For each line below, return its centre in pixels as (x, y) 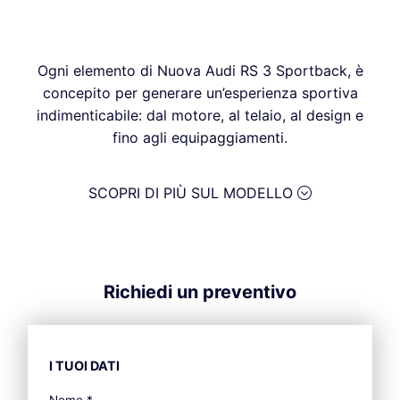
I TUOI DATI (84, 366)
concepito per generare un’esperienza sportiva (200, 93)
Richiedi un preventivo (200, 292)
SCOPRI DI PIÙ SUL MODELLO (193, 193)
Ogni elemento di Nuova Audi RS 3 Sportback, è (200, 71)
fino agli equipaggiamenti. (200, 138)
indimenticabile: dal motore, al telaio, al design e (200, 116)
